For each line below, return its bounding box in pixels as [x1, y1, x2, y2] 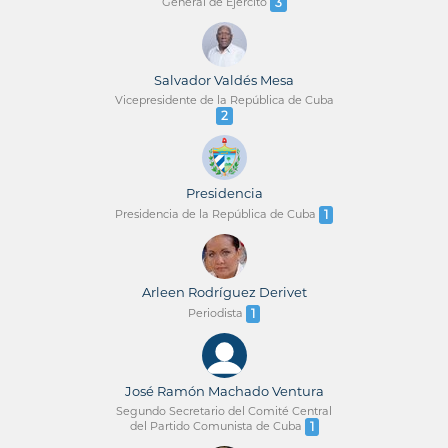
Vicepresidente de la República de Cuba [114, 92, 334, 107]
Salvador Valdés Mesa [154, 71, 294, 88]
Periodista [188, 305, 246, 320]
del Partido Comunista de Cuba [129, 418, 305, 433]
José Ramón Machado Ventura [124, 382, 324, 399]
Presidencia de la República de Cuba [115, 206, 319, 221]
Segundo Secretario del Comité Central [116, 403, 332, 418]
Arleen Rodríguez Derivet [141, 283, 307, 300]
